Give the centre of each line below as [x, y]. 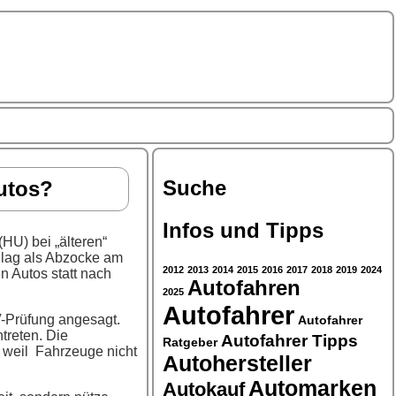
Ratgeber [190, 342]
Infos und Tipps [243, 230]
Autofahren [244, 288]
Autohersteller [237, 363]
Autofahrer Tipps [289, 340]
